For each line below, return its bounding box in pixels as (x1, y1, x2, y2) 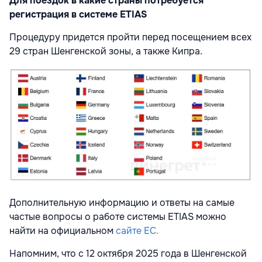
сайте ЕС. (116, 225, 158, 237)
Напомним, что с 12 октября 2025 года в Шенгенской (9, 247, 247, 260)
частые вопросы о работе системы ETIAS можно (9, 211, 226, 223)
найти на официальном (9, 225, 116, 237)
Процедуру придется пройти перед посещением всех (9, 31, 251, 44)
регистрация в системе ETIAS (9, 8, 147, 21)
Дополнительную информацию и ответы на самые (9, 196, 235, 209)
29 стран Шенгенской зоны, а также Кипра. (9, 45, 202, 58)
